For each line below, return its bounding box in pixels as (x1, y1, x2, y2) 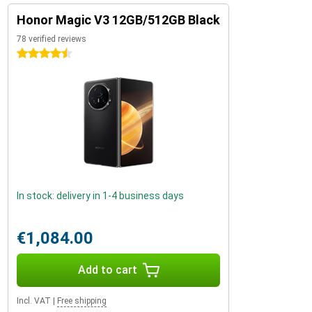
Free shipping (57, 295, 107, 306)
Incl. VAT (17, 295, 51, 306)
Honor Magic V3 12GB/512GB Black (17, 12, 220, 27)
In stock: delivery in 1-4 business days (17, 189, 184, 201)
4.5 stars (17, 47, 56, 59)
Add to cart (77, 263, 137, 276)
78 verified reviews (17, 33, 86, 44)
